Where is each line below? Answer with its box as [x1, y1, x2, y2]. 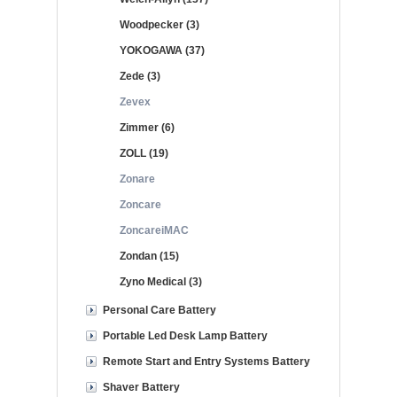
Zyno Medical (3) [120, 276, 202, 288]
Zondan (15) [120, 250, 179, 262]
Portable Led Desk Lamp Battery [103, 330, 268, 342]
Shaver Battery [103, 381, 180, 393]
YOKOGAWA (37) [120, 44, 205, 57]
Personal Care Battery [103, 304, 216, 316]
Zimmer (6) [120, 121, 175, 134]
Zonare [120, 173, 155, 185]
